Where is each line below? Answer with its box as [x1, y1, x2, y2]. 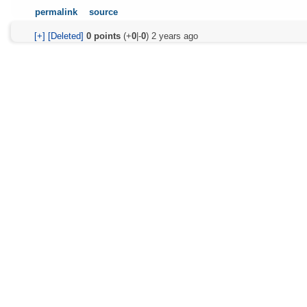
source [89, 6, 119, 17]
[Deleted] [47, 30, 84, 41]
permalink [35, 6, 78, 17]
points [90, 30, 121, 41]
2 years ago [151, 30, 198, 41]
